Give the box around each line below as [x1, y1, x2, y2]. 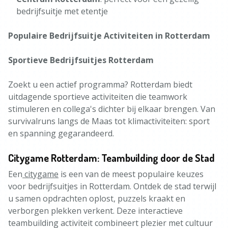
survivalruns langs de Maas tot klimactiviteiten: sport [8, 116, 210, 127]
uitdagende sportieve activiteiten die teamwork [8, 91, 187, 102]
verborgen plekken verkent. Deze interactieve [8, 205, 183, 216]
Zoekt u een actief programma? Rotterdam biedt [8, 79, 192, 90]
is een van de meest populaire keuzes [59, 168, 204, 180]
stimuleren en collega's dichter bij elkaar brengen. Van [8, 103, 215, 115]
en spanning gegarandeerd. [8, 128, 114, 139]
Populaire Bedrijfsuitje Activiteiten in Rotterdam [8, 30, 210, 41]
